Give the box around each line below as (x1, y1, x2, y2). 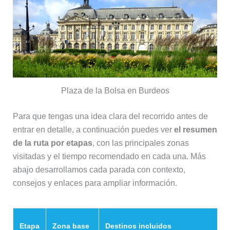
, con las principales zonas (92, 139, 189, 148)
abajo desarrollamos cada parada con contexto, (12, 165, 185, 175)
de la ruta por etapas (12, 139, 92, 148)
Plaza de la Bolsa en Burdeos (61, 86, 169, 95)
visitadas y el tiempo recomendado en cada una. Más (12, 152, 206, 161)
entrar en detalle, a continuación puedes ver (12, 125, 174, 135)
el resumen (174, 125, 217, 135)
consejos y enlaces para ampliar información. (12, 179, 177, 188)
